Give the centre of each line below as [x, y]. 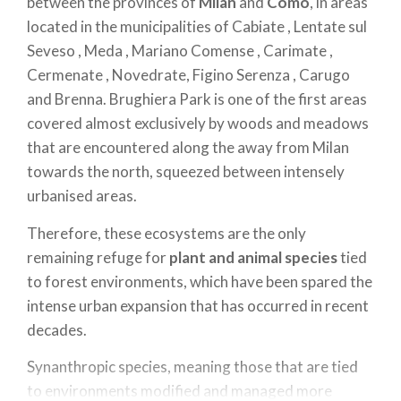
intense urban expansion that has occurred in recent [198, 305]
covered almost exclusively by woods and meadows [198, 123]
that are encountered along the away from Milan [188, 147]
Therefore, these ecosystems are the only [166, 233]
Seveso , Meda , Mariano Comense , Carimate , [180, 51]
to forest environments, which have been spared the [200, 281]
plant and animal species [253, 257]
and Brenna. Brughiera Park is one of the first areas [197, 99]
